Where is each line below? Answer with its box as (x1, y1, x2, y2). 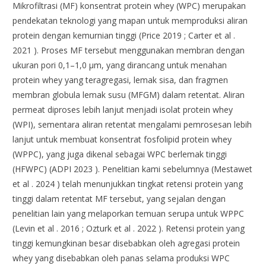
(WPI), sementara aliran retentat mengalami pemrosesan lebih (12, 119, 252, 131)
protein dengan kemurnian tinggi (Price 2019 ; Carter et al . (12, 30, 236, 42)
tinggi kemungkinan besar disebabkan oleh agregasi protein (12, 237, 240, 249)
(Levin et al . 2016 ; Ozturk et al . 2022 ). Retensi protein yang (12, 223, 245, 235)
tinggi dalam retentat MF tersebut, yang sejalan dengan (12, 193, 226, 205)
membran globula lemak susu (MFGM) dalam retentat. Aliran (12, 89, 245, 101)
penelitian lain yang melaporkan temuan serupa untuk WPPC (12, 208, 245, 220)
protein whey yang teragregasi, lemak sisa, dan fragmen (12, 74, 229, 86)
